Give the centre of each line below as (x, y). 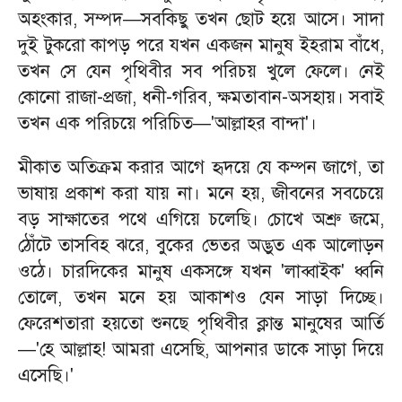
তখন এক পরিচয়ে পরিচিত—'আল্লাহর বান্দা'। (167, 123)
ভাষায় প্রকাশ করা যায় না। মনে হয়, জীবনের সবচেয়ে (201, 193)
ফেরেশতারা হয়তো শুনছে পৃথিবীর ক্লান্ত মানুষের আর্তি (201, 323)
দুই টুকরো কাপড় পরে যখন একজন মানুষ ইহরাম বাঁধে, (201, 45)
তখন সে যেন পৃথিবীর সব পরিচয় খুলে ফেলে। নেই (201, 71)
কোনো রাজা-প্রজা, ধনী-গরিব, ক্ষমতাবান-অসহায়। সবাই (201, 97)
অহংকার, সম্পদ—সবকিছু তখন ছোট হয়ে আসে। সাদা (201, 19)
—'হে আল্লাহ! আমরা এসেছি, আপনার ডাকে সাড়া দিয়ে (201, 350)
